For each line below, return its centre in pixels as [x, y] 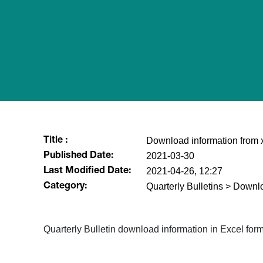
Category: [65, 187]
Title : [55, 141]
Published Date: [78, 156]
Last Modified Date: [87, 171]
